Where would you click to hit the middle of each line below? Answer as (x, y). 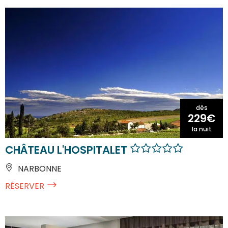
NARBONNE (39, 169)
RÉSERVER (25, 186)
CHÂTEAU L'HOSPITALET (67, 150)
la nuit (202, 129)
